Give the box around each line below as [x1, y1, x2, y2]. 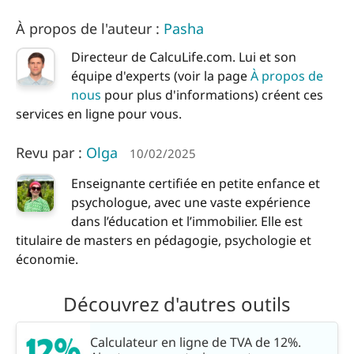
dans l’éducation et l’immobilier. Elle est [71, 213, 303, 231]
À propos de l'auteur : [16, 19, 164, 38]
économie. [16, 250, 78, 269]
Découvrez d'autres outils [63, 290, 291, 317]
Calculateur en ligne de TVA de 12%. [89, 333, 301, 352]
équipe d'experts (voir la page [71, 67, 250, 85]
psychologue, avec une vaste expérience [71, 194, 311, 212]
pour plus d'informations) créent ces [101, 86, 323, 104]
